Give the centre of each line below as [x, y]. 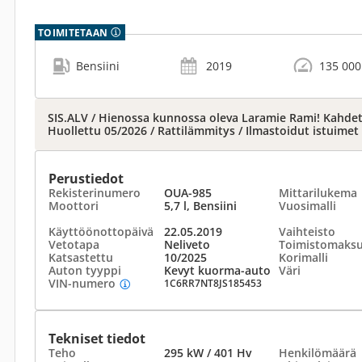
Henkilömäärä [318, 353]
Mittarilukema [318, 193]
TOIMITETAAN [73, 32]
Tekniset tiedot [97, 339]
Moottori [74, 206]
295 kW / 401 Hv [207, 353]
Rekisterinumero [95, 193]
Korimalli [303, 257]
